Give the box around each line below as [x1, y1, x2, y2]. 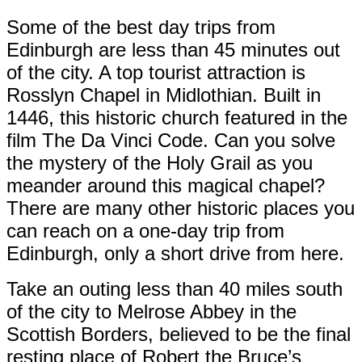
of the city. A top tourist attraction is [6, 61, 305, 84]
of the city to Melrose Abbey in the [6, 301, 297, 323]
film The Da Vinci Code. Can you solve [6, 129, 335, 152]
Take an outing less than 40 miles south [6, 278, 343, 301]
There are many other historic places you [6, 197, 355, 220]
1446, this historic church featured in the [6, 107, 347, 129]
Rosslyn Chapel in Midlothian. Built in [6, 84, 321, 107]
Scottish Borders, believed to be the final [6, 323, 351, 346]
